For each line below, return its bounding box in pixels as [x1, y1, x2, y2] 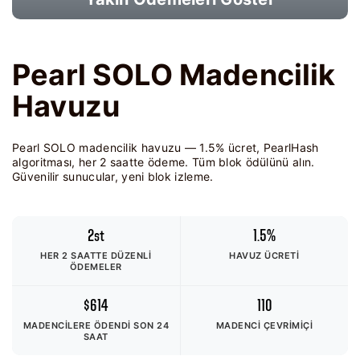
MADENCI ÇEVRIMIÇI [215, 320, 313, 331]
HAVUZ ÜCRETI [229, 250, 300, 261]
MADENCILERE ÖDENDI [22, 320, 133, 331]
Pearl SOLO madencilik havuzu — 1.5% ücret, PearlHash [12, 141, 319, 154]
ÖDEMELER [69, 261, 122, 272]
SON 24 [133, 320, 169, 331]
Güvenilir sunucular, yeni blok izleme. [12, 170, 214, 183]
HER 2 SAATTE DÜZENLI [40, 250, 152, 261]
